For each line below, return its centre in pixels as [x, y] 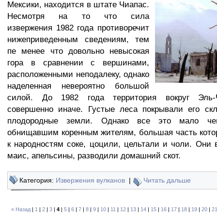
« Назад [21, 209]
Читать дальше [167, 180]
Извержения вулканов [90, 180]
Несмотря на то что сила [78, 16]
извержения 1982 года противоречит [78, 28]
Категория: [38, 180]
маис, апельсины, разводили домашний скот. [94, 155]
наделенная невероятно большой [78, 86]
